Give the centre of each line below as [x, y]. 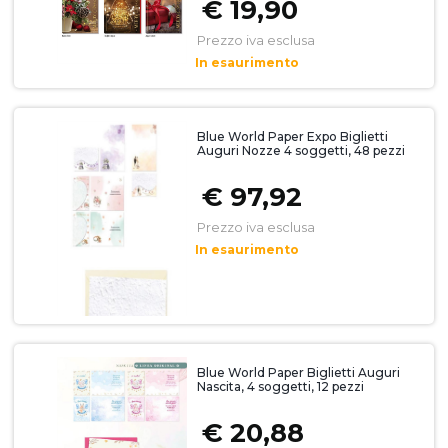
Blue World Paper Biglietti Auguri [298, 373]
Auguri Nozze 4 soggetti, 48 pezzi [300, 151]
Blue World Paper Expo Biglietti [292, 137]
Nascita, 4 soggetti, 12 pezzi [280, 387]
